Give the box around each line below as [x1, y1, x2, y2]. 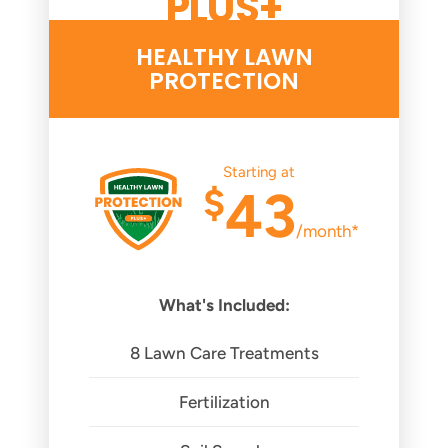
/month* [296, 221, 359, 241]
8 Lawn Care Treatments [129, 343, 319, 363]
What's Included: [158, 295, 290, 315]
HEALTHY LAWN [135, 41, 313, 73]
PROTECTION [149, 65, 299, 97]
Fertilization [178, 392, 270, 412]
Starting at [223, 163, 295, 181]
